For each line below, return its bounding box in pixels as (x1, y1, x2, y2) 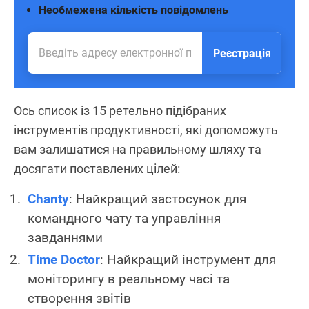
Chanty (28, 190, 69, 207)
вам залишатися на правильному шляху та (14, 141, 261, 157)
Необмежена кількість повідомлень (39, 3, 228, 17)
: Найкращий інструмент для (100, 251, 276, 268)
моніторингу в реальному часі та (28, 270, 230, 287)
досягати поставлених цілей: (14, 161, 180, 176)
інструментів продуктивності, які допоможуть (14, 122, 278, 137)
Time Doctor (28, 251, 100, 268)
